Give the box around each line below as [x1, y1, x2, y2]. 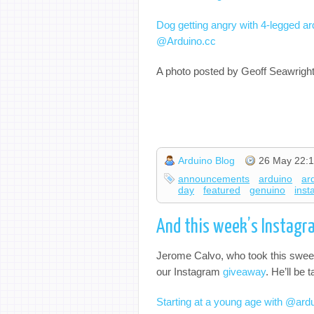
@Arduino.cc [156, 34, 216, 47]
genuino [250, 184, 286, 196]
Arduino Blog [178, 155, 235, 167]
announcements [178, 173, 250, 185]
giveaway [223, 265, 266, 278]
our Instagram [156, 265, 223, 278]
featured [203, 184, 241, 196]
